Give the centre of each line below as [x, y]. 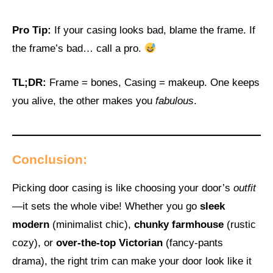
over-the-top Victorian [109, 243]
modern [31, 225]
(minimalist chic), [92, 225]
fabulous [175, 101]
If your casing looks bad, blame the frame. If [153, 30]
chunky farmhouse [179, 225]
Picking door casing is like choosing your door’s [123, 188]
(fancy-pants [193, 243]
